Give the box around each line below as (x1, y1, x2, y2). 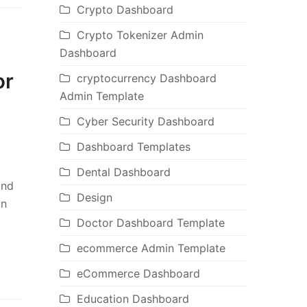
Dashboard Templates (76, 140, 191, 154)
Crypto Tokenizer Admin (76, 28, 204, 42)
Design (76, 191, 112, 205)
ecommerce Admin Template (76, 241, 225, 256)
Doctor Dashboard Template (76, 216, 225, 230)
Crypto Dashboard (76, 3, 173, 17)
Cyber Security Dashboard (76, 114, 214, 129)
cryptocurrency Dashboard (76, 71, 217, 86)
